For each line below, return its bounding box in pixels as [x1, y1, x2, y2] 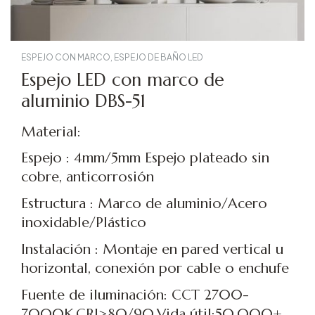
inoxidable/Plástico [21, 214, 146, 232]
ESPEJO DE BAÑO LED [114, 51, 203, 63]
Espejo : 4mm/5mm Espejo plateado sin [21, 149, 269, 167]
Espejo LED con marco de [21, 68, 224, 91]
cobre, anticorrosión [21, 168, 154, 186]
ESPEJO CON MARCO [21, 51, 110, 63]
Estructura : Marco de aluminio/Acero [21, 195, 267, 213]
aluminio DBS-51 [21, 89, 146, 112]
